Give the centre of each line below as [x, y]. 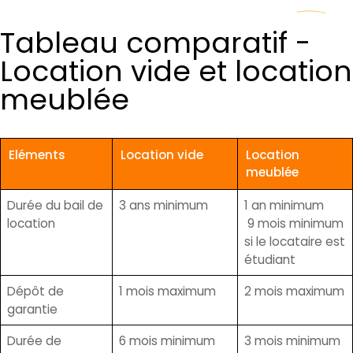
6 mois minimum [167, 341]
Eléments [37, 155]
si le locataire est [295, 242]
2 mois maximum [294, 292]
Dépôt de [35, 292]
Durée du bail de [55, 206]
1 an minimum [284, 206]
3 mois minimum [292, 341]
